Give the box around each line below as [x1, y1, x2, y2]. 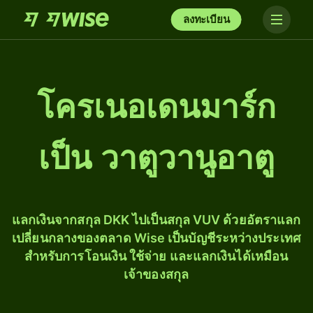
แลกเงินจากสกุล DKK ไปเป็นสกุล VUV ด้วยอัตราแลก [11, 212, 301, 227]
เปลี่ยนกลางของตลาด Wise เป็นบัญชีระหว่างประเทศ [12, 231, 300, 245]
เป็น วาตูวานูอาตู [38, 140, 275, 176]
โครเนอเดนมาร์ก [37, 89, 276, 125]
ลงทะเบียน [182, 13, 230, 26]
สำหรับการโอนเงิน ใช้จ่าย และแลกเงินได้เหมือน [24, 249, 289, 263]
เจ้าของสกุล [124, 267, 189, 282]
